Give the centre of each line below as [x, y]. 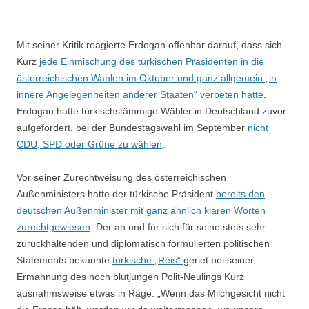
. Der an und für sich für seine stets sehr [178, 227]
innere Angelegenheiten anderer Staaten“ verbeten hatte [140, 94]
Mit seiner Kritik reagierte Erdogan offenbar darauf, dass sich [149, 44]
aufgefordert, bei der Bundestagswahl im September [132, 127]
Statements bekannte [64, 260]
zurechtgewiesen [53, 227]
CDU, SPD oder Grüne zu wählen [89, 144]
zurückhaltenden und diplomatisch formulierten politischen [143, 243]
